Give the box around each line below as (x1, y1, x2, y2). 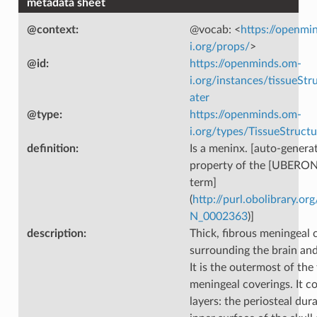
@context (26, 23, 76, 35)
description (26, 227, 83, 239)
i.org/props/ (189, 40, 250, 52)
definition (26, 142, 76, 154)
